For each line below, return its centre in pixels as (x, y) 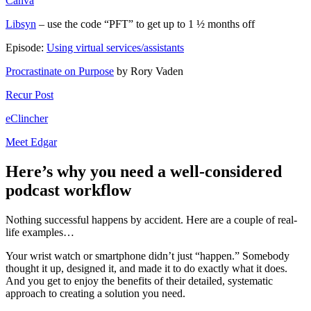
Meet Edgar (31, 142)
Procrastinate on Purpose (60, 71)
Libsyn (21, 24)
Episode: (26, 47)
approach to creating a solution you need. (95, 293)
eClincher (27, 118)
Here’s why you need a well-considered (144, 171)
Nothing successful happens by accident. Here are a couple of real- (151, 219)
